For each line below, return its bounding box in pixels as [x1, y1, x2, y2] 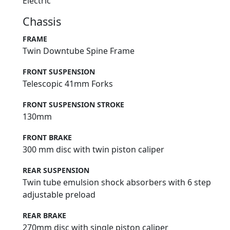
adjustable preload [23, 188, 95, 200]
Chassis [23, 13, 61, 29]
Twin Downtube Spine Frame [23, 45, 135, 56]
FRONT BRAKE [23, 132, 72, 142]
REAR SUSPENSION [23, 165, 89, 175]
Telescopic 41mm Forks [23, 78, 113, 89]
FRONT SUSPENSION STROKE [23, 99, 124, 109]
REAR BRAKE [23, 210, 66, 220]
